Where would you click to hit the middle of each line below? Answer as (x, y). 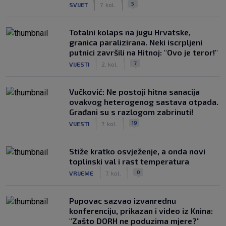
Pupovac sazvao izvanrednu (123, 201)
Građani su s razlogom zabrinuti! (131, 112)
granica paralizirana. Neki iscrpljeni (136, 42)
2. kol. (110, 64)
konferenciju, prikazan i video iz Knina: (141, 211)
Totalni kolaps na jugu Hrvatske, (130, 32)
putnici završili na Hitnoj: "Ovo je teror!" (144, 52)
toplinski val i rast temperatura (129, 161)
